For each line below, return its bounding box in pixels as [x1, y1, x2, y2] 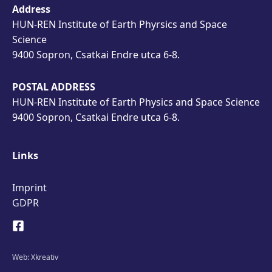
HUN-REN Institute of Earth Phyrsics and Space [12, 18, 227, 31]
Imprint [12, 181, 47, 194]
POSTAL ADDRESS [12, 80, 95, 93]
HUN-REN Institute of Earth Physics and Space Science [12, 95, 260, 109]
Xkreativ [31, 252, 58, 262]
